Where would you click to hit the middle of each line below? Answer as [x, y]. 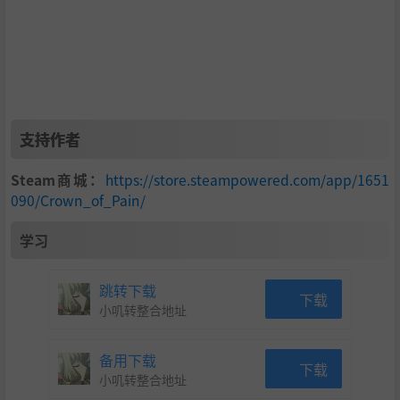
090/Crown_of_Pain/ [78, 200]
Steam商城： [58, 179]
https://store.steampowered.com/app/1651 [247, 179]
